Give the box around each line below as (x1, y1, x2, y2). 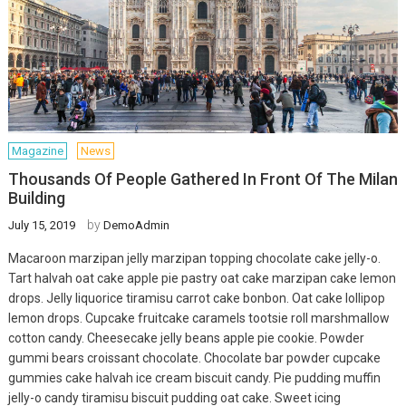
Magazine (11, 143, 63, 158)
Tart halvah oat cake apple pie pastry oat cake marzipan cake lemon (7, 270, 396, 285)
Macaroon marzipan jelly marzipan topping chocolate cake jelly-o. (7, 250, 381, 266)
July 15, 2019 (7, 217, 75, 232)
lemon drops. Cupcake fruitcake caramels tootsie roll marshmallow (7, 310, 390, 325)
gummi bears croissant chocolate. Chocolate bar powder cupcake (7, 350, 381, 365)
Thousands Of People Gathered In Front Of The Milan (7, 169, 398, 188)
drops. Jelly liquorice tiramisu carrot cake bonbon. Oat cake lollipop (7, 290, 385, 305)
